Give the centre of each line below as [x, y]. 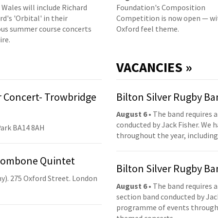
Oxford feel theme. [148, 28]
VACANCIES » [154, 67]
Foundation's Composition [161, 7]
